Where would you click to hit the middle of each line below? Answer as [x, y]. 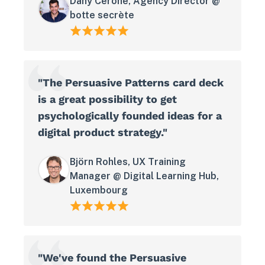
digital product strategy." [103, 132]
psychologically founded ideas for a [130, 116]
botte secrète [102, 15]
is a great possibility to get [107, 99]
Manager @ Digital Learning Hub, [144, 176]
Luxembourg [99, 190]
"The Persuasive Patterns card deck [131, 83]
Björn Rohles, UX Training [128, 162]
